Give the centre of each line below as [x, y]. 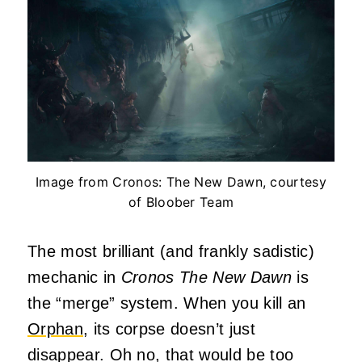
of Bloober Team [181, 202]
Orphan [55, 328]
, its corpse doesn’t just [169, 328]
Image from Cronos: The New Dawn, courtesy [181, 181]
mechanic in [74, 277]
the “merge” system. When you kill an [167, 303]
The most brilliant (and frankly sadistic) [171, 251]
